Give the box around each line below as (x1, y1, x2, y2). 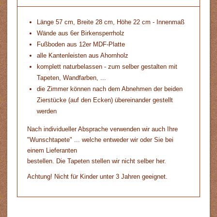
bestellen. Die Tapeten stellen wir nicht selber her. (27, 157, 166, 165)
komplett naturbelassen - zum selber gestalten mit (37, 62, 177, 70)
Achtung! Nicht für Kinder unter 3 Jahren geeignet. (27, 172, 168, 180)
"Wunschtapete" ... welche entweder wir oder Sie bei (27, 136, 173, 143)
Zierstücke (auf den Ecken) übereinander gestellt (37, 96, 173, 104)
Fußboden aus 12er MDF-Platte (37, 40, 125, 48)
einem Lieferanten (27, 146, 77, 154)
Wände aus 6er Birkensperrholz (37, 29, 124, 37)
